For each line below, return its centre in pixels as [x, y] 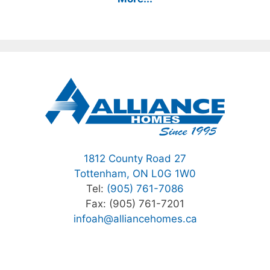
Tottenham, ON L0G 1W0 [135, 174]
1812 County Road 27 [135, 159]
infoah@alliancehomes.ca [135, 219]
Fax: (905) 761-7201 [135, 204]
